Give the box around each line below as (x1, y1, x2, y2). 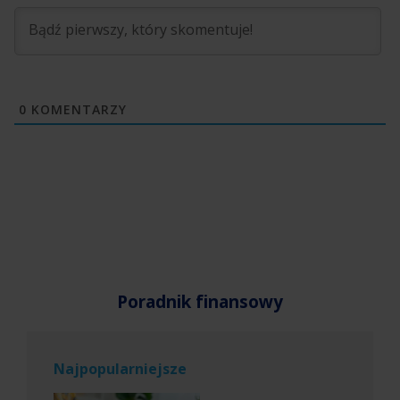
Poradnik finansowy (117, 289, 283, 313)
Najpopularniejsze (54, 358, 187, 379)
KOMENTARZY (27, 100, 127, 118)
